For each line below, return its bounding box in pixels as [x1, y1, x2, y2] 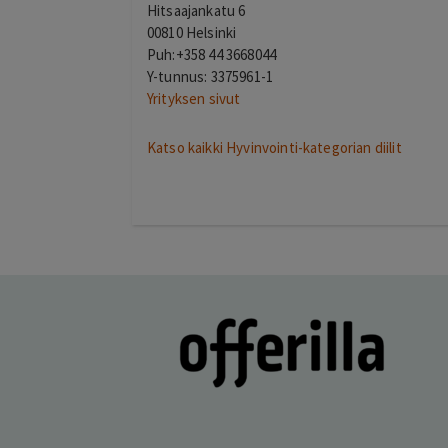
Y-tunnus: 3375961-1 [147, 67, 274, 87]
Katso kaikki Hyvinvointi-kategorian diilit [147, 137, 402, 157]
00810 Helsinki [147, 23, 237, 43]
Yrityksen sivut [147, 89, 241, 109]
